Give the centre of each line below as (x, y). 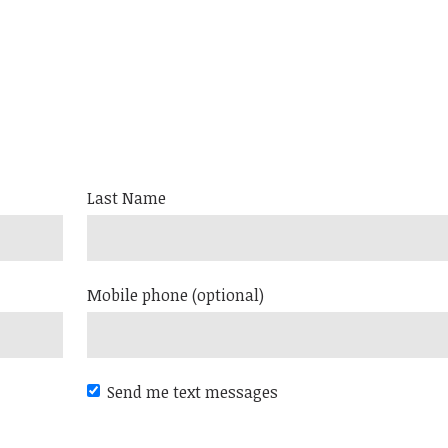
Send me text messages (193, 391)
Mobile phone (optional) (176, 294)
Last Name (127, 197)
